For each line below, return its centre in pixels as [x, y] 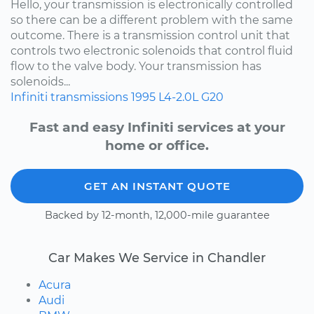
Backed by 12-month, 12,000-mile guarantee [157, 215]
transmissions [89, 97]
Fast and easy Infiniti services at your [157, 127]
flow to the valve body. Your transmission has [136, 66]
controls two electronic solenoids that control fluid [152, 50]
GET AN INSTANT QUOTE [157, 186]
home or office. [157, 145]
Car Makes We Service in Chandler [157, 257]
